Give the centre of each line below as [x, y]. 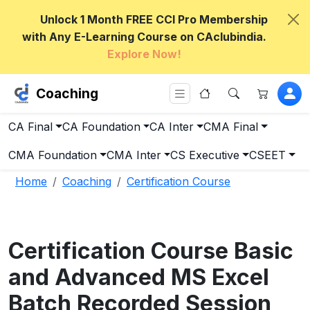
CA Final [30, 127]
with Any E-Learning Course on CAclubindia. [144, 37]
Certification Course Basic [151, 251]
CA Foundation [101, 127]
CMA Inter [134, 155]
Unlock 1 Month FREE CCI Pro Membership [154, 19]
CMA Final [231, 127]
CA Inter [172, 127]
